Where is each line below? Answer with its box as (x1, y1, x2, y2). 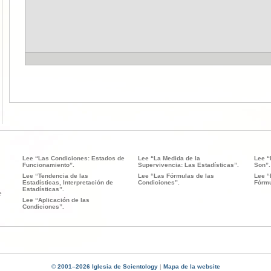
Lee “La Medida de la (138, 155, 201, 162)
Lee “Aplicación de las (22, 197, 90, 203)
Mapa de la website (163, 263, 220, 270)
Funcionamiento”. (22, 162, 74, 168)
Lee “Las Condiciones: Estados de (22, 155, 125, 162)
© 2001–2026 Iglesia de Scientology (51, 263, 158, 270)
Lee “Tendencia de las (22, 172, 88, 179)
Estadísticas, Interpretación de (22, 179, 113, 186)
